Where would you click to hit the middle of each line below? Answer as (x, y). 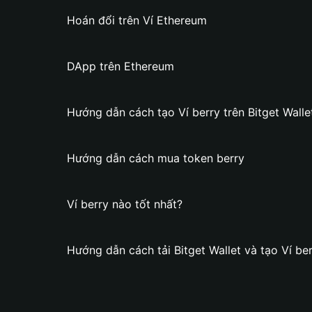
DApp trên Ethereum (120, 66)
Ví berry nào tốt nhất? (125, 204)
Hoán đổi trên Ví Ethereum (137, 20)
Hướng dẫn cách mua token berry (156, 158)
